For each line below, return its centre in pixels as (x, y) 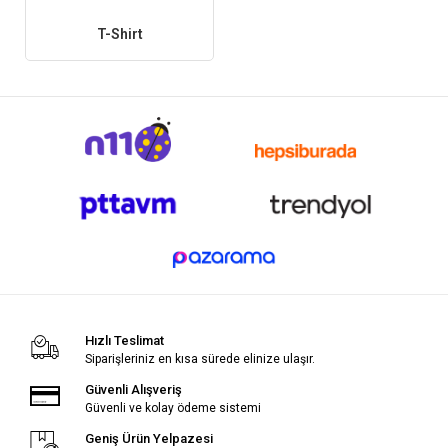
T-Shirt (119, 34)
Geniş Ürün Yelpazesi (148, 438)
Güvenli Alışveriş (133, 389)
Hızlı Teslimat (124, 340)
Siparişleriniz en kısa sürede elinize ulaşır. (199, 358)
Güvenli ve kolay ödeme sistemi (172, 407)
